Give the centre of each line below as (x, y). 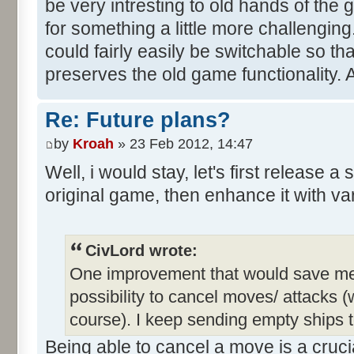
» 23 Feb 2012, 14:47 (183, 143)
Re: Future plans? (138, 121)
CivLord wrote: (141, 251)
